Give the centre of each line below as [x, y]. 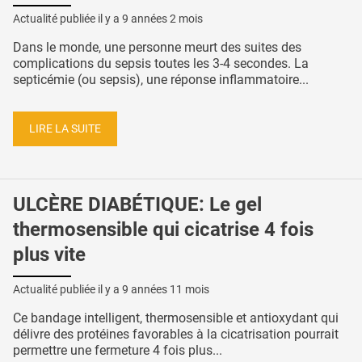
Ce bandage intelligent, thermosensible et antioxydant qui [176, 318]
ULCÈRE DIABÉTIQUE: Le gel [137, 205]
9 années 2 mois [162, 19]
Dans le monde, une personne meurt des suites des [157, 48]
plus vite [49, 255]
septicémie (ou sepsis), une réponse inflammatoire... [161, 80]
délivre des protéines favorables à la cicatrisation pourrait [176, 335]
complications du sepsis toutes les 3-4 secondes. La [161, 64]
